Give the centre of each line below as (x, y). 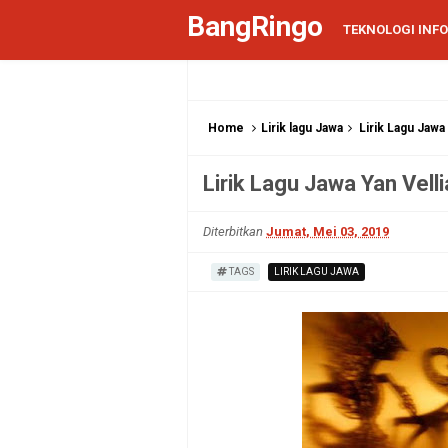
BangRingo (255, 26)
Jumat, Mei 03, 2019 (327, 231)
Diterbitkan (234, 231)
